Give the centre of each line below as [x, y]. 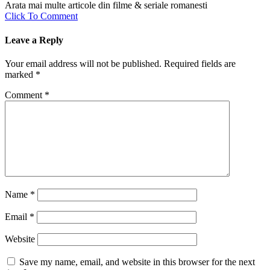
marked [20, 74]
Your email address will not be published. [83, 63]
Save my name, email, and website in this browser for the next [137, 262]
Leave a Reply [34, 40]
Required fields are [200, 63]
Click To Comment [41, 16]
